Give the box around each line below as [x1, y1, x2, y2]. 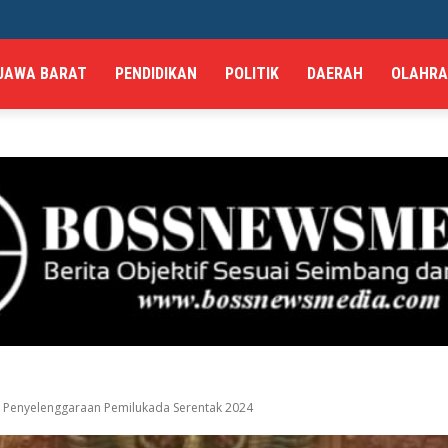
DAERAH [306, 64, 363, 83]
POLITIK [224, 64, 279, 83]
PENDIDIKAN [114, 64, 197, 83]
